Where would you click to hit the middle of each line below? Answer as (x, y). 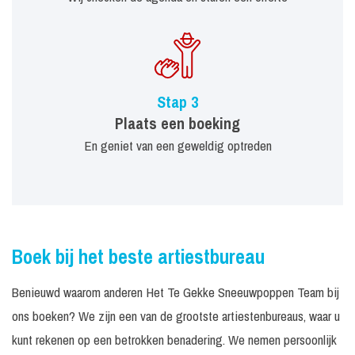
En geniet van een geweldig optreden (177, 145)
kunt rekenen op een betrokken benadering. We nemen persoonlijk (174, 340)
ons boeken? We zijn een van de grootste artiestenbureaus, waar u (176, 316)
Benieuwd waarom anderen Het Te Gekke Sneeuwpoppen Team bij (176, 292)
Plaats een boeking (177, 123)
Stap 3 (177, 102)
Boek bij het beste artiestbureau (138, 257)
